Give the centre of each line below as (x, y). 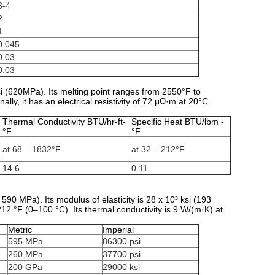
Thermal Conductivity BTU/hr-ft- (64, 122)
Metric (20, 230)
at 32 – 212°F (158, 149)
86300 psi (122, 241)
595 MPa (25, 241)
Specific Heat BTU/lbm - (178, 122)
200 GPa (25, 267)
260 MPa (25, 254)
